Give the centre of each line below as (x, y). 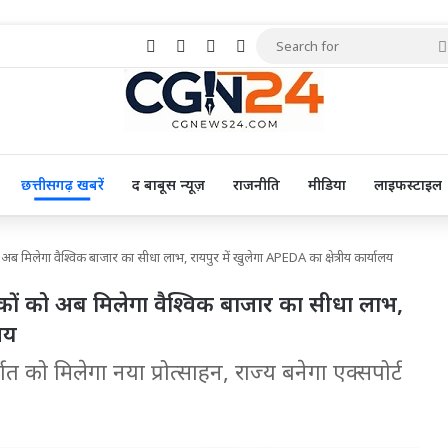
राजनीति (256, 184)
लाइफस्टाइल (407, 184)
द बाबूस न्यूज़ (168, 184)
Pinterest (249, 44)
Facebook (189, 44)
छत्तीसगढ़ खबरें (62, 184)
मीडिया (326, 184)
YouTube (277, 44)
